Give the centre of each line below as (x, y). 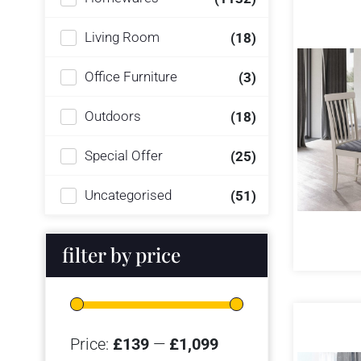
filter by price (121, 254)
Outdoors (113, 116)
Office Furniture (131, 77)
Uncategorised (128, 195)
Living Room (122, 37)
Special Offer (124, 156)
